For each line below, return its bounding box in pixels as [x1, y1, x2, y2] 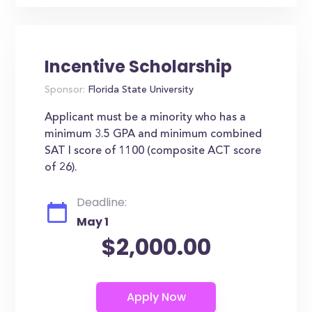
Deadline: [77, 194, 127, 210]
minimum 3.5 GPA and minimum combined [45, 129, 263, 140]
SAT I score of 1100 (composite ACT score [45, 146, 262, 157]
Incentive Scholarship [45, 55, 233, 78]
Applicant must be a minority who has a [45, 112, 247, 123]
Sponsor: [45, 86, 86, 95]
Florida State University [85, 86, 194, 95]
